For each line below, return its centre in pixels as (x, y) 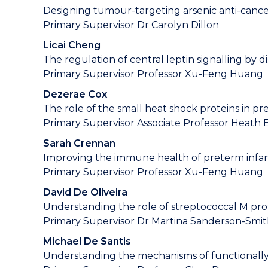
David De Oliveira (85, 192)
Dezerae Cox (75, 94)
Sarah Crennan (79, 143)
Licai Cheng (72, 45)
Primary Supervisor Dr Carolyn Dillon (131, 25)
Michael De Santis (87, 241)
